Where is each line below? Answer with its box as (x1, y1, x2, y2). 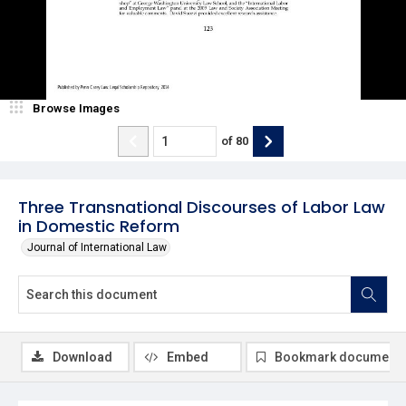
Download (53, 349, 112, 364)
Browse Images (33, 101, 120, 115)
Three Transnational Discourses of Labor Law (18, 195, 385, 218)
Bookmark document (275, 349, 400, 364)
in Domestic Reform (18, 214, 179, 237)
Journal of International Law (27, 240, 167, 254)
